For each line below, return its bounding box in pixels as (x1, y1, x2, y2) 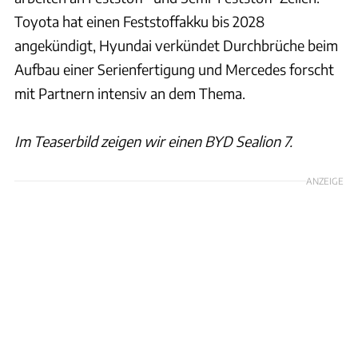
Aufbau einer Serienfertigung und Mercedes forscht (14, 60, 334, 79)
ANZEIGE (306, 175, 344, 187)
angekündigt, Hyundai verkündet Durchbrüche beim (14, 36, 338, 55)
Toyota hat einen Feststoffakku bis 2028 (14, 12, 265, 31)
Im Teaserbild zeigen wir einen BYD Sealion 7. (14, 132, 292, 151)
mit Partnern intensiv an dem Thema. (14, 84, 245, 103)
